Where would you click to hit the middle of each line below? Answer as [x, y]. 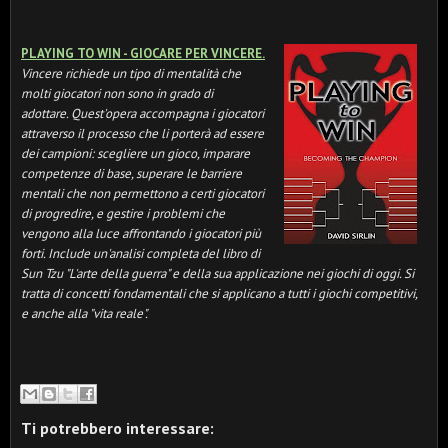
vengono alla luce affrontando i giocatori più [141, 233]
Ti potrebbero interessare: [117, 427]
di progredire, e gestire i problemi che [123, 213]
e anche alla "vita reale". [84, 313]
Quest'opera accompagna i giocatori [167, 113]
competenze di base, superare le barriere [131, 173]
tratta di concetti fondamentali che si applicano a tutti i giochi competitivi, [219, 293]
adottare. [46, 113]
